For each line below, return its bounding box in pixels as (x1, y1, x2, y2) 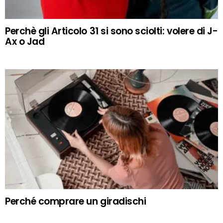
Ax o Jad (5, 35, 45, 49)
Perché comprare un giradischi (5, 194, 146, 208)
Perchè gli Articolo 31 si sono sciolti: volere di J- (5, 24, 218, 38)
